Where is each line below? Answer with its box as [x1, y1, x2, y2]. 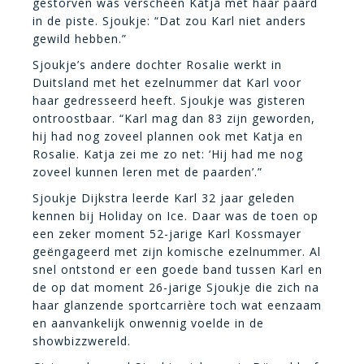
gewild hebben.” [32, 30, 127, 46]
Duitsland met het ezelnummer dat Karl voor [32, 74, 301, 90]
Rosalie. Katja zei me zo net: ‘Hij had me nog [32, 145, 303, 162]
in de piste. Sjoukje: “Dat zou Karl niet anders [32, 12, 306, 28]
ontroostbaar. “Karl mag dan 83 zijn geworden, [32, 110, 315, 126]
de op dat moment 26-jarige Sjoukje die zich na [32, 279, 319, 295]
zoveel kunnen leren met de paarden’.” [32, 163, 262, 180]
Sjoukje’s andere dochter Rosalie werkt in [32, 56, 282, 72]
